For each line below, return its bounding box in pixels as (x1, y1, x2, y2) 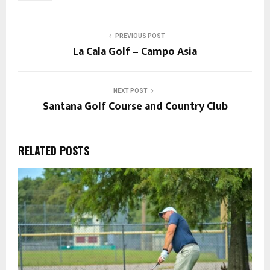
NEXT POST (113, 87, 148, 94)
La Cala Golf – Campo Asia (73, 42, 197, 61)
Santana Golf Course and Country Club (42, 97, 228, 116)
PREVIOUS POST (115, 32, 165, 39)
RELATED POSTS (18, 142, 89, 159)
